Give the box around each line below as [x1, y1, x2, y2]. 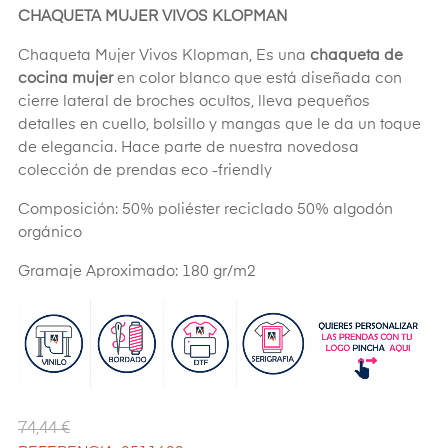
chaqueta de [310, 48, 403, 64]
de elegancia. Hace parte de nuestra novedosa [18, 140, 359, 156]
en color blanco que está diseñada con [113, 71, 402, 87]
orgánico [18, 225, 82, 241]
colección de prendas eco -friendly [18, 163, 272, 179]
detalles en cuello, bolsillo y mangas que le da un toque [18, 117, 421, 133]
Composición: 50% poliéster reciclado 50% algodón [18, 202, 393, 218]
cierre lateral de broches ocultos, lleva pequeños [18, 94, 370, 110]
